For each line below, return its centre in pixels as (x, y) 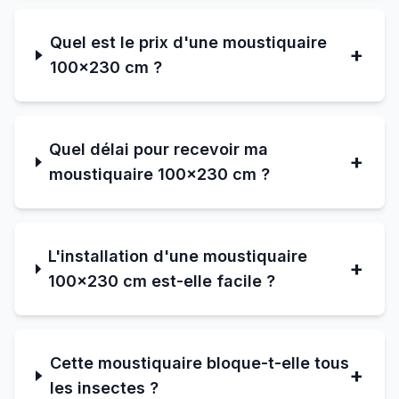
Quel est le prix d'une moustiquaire (189, 42)
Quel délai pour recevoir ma (159, 149)
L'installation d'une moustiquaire (178, 256)
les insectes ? (104, 388)
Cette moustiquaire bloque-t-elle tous (199, 363)
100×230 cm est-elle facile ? (162, 281)
